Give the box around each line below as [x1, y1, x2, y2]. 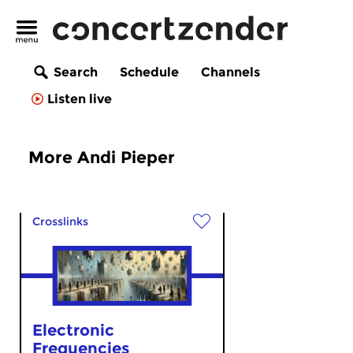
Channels [201, 65, 260, 80]
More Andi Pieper [28, 147, 175, 167]
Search [54, 65, 98, 80]
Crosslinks [32, 214, 88, 229]
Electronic [32, 321, 114, 340]
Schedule [120, 65, 179, 80]
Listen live [47, 91, 112, 107]
